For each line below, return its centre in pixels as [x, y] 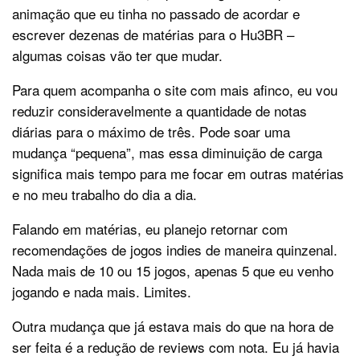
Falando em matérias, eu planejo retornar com [150, 229]
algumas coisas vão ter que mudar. [117, 55]
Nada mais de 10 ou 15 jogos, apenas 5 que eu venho [173, 271]
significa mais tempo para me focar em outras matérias [178, 174]
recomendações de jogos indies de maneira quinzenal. [175, 250]
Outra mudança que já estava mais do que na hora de [173, 326]
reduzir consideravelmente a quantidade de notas [160, 111]
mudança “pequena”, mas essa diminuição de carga [167, 153]
